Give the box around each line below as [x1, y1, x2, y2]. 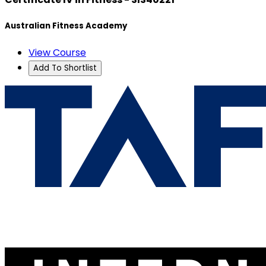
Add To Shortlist [33, 62, 97, 74]
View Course [28, 46, 86, 60]
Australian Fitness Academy [5, 20, 127, 31]
